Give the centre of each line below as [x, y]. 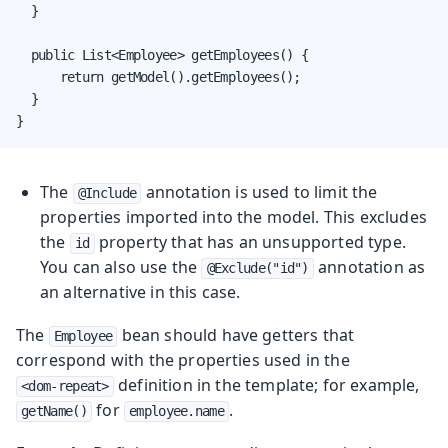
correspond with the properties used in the [183, 359]
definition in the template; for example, [266, 384]
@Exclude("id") [257, 267]
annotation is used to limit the [259, 191]
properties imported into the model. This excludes [233, 216]
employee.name [176, 410]
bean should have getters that [236, 334]
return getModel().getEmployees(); [158, 76]
